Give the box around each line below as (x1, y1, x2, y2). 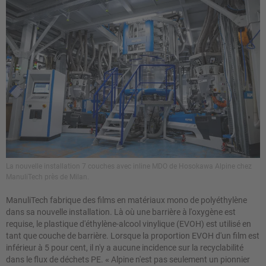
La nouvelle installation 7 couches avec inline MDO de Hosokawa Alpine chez (6, 162, 252, 171)
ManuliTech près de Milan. (6, 173, 89, 182)
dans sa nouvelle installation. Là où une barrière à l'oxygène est (6, 207, 236, 217)
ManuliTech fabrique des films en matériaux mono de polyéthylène (6, 195, 247, 205)
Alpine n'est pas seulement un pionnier (111, 255, 250, 265)
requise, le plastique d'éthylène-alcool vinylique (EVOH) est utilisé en (6, 219, 251, 229)
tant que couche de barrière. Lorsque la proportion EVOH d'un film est (6, 231, 259, 241)
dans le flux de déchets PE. (6, 255, 105, 265)
